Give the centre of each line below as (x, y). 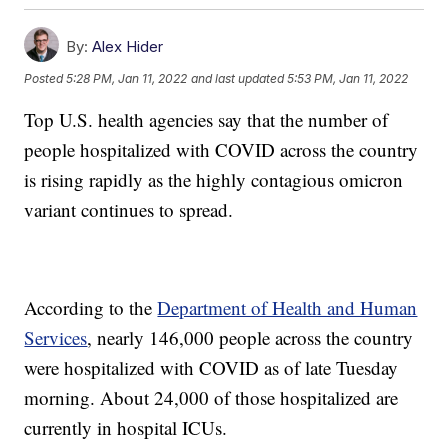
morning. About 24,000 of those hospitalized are (211, 398)
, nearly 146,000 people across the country (250, 338)
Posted (45, 78)
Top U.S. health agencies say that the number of (206, 120)
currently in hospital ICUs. (126, 428)
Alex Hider (128, 47)
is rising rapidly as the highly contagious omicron (214, 180)
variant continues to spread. (129, 210)
